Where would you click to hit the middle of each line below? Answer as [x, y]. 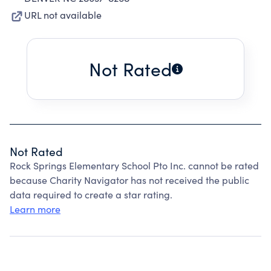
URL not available [63, 15]
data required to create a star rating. [91, 194]
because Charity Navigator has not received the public [129, 180]
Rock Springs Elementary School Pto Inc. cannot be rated [134, 165]
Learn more [35, 209]
